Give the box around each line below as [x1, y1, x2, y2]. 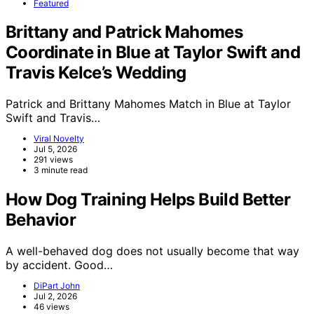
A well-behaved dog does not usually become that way [6, 244, 299, 259]
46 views [34, 301, 69, 313]
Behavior [6, 210, 76, 231]
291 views [34, 154, 73, 165]
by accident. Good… [6, 258, 113, 273]
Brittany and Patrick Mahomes [6, 22, 243, 43]
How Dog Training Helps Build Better [6, 189, 290, 210]
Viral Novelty [34, 133, 84, 144]
